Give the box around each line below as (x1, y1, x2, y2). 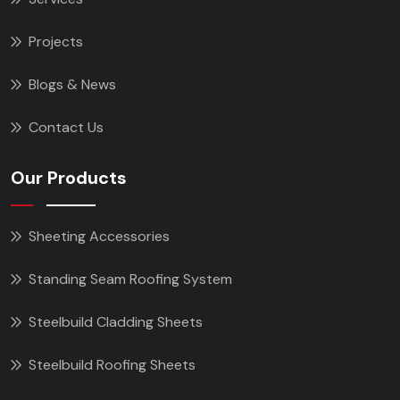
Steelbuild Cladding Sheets (29, 312, 203, 331)
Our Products (11, 165, 127, 189)
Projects (29, 31, 83, 51)
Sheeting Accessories (29, 226, 170, 246)
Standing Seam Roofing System (29, 269, 232, 288)
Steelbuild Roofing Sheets (29, 354, 196, 374)
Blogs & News (29, 74, 116, 94)
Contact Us (29, 117, 104, 137)
